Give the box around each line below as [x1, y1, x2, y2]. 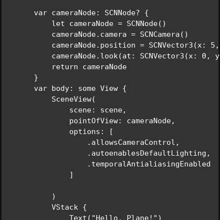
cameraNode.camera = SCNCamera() [16, 30, 189, 39]
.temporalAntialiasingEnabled [16, 160, 211, 168]
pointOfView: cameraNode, [16, 116, 175, 125]
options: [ [16, 127, 113, 136]
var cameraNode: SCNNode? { [16, 8, 149, 17]
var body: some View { [16, 84, 127, 93]
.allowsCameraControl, [16, 138, 180, 147]
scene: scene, [16, 106, 127, 114]
